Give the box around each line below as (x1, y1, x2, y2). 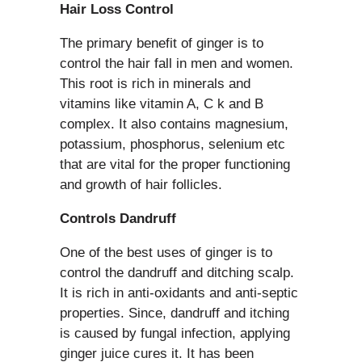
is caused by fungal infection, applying (60, 325, 290, 341)
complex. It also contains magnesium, (60, 116, 288, 132)
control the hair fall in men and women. (60, 55, 293, 71)
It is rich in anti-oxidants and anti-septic (60, 284, 298, 301)
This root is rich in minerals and (60, 75, 250, 91)
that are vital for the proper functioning (60, 156, 290, 172)
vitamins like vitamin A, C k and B (60, 95, 263, 112)
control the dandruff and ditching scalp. (60, 264, 294, 280)
